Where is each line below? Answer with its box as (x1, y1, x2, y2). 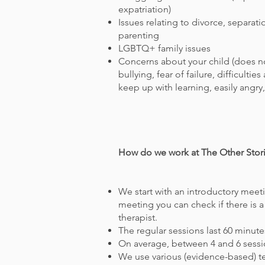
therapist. (118, 212, 157, 223)
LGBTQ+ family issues (118, 43, 211, 54)
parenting (118, 30, 159, 41)
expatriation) (118, 4, 171, 15)
